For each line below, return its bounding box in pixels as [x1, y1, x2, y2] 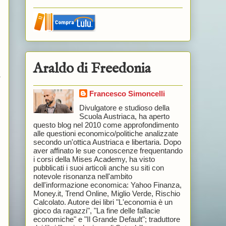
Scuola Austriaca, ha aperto [79, 111, 169, 121]
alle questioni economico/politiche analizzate [33, 129, 178, 138]
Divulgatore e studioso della [79, 103, 169, 112]
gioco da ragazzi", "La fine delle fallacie [33, 206, 160, 215]
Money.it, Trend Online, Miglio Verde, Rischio [33, 189, 180, 198]
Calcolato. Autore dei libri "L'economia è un [33, 197, 173, 206]
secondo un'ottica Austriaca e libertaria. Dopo [33, 137, 181, 146]
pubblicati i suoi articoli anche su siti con [33, 163, 164, 172]
